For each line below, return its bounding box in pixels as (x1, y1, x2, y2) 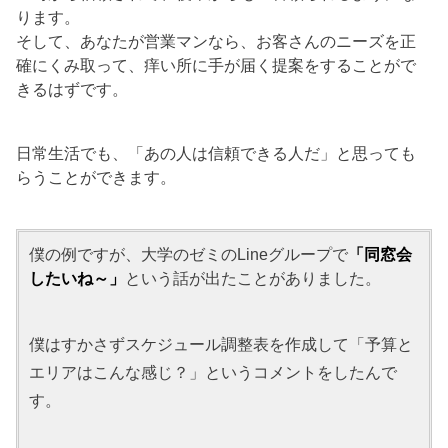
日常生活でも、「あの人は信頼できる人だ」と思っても (16, 143, 417, 162)
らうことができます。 (16, 167, 177, 186)
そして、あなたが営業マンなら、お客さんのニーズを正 (16, 31, 417, 50)
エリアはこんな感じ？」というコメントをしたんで (29, 362, 398, 381)
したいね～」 (29, 268, 126, 287)
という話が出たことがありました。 (125, 268, 382, 287)
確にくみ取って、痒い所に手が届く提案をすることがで (16, 55, 417, 74)
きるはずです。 (16, 79, 129, 98)
